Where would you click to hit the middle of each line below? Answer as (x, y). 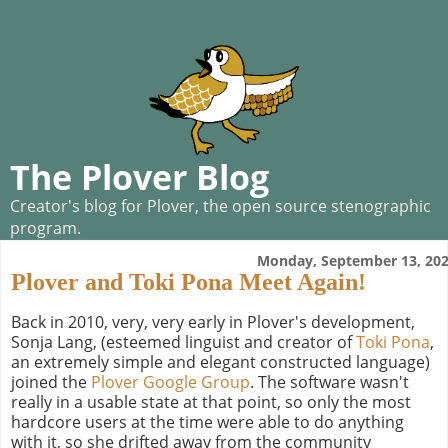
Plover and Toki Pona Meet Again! (188, 281)
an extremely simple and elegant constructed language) (220, 361)
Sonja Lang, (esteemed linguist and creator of (183, 341)
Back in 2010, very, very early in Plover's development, (213, 321)
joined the (51, 381)
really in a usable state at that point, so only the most (211, 401)
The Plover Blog (139, 177)
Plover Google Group (170, 381)
